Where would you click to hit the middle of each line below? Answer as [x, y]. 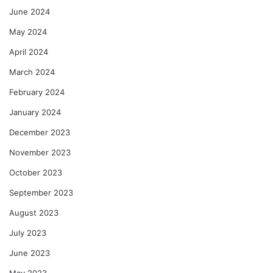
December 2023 [40, 132]
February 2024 [37, 92]
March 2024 [32, 72]
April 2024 [29, 51]
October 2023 [36, 172]
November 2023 [40, 152]
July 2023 [28, 232]
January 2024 [35, 112]
